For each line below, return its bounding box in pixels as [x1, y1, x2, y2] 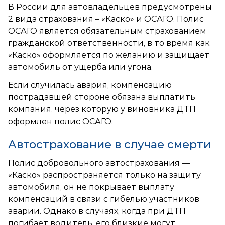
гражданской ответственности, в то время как [8, 38, 210, 48]
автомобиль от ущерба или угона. [8, 62, 153, 72]
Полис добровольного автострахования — [8, 158, 190, 168]
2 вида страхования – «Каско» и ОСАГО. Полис [8, 14, 204, 24]
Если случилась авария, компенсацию [8, 80, 172, 90]
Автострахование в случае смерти [8, 138, 211, 152]
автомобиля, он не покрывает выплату [8, 182, 174, 192]
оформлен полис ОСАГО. [8, 117, 113, 127]
